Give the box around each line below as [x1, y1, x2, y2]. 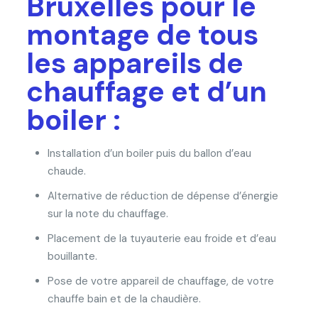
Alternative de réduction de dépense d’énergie [47, 188, 278, 203]
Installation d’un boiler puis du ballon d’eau [47, 146, 251, 160]
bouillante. [47, 248, 97, 263]
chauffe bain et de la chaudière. [47, 291, 201, 306]
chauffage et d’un [26, 72, 267, 110]
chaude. [47, 163, 86, 178]
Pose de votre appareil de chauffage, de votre [47, 273, 274, 288]
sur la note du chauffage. [47, 206, 168, 221]
